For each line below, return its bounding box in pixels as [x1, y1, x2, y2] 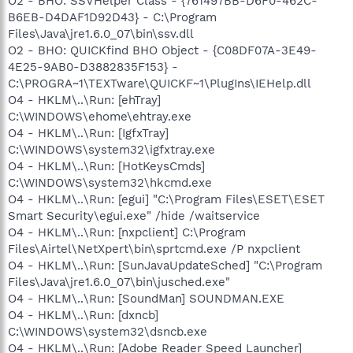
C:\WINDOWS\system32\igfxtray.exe [8, 142, 215, 157]
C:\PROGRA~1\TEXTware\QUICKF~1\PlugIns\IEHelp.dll [8, 76, 311, 91]
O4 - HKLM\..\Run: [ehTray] [8, 92, 161, 107]
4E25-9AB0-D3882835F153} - [8, 59, 178, 74]
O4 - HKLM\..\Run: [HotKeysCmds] [8, 158, 205, 173]
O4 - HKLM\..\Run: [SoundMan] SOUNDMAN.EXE [8, 291, 284, 306]
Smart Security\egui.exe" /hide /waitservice [8, 208, 260, 223]
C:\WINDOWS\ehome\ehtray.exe [8, 109, 191, 124]
